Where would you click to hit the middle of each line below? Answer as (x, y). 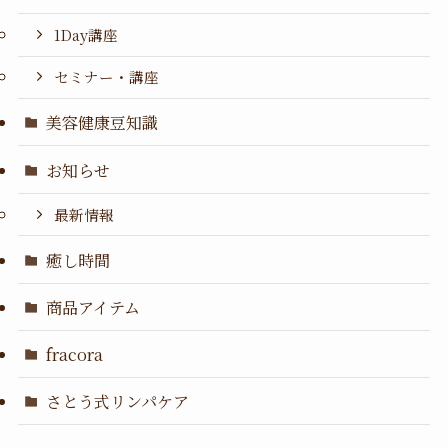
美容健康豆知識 (102, 122)
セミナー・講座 (107, 77)
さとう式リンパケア (118, 401)
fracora (75, 353)
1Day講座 (86, 34)
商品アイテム (93, 306)
